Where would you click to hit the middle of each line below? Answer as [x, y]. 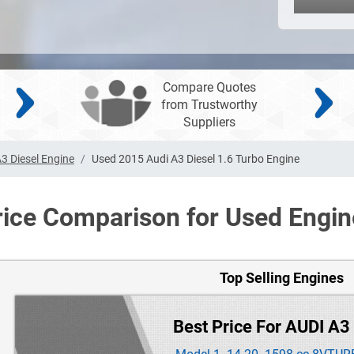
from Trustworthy [210, 105]
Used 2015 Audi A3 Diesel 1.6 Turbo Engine [196, 159]
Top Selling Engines [282, 278]
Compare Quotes [210, 88]
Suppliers [210, 122]
